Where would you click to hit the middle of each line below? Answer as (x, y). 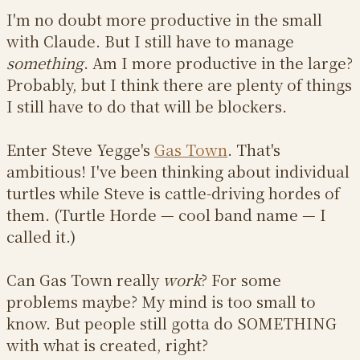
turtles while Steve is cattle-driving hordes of (173, 193)
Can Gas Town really (85, 280)
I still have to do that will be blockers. (147, 106)
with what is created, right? (107, 345)
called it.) (41, 236)
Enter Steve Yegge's (80, 149)
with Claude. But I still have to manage (150, 41)
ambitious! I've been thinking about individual (178, 171)
